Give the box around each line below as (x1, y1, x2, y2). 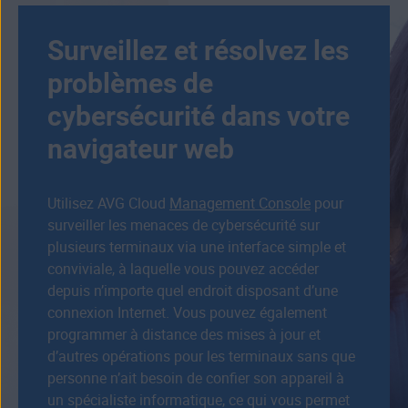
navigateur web (47, 133, 234, 166)
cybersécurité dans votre (47, 100, 350, 133)
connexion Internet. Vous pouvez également (47, 304, 327, 322)
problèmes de (47, 67, 213, 100)
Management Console (169, 195, 311, 213)
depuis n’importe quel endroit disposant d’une (47, 282, 338, 301)
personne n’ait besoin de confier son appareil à (47, 370, 344, 388)
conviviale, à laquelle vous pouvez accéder (47, 260, 319, 279)
